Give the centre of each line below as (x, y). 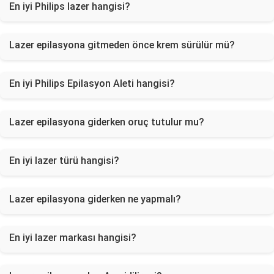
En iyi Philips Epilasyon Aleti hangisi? (92, 83)
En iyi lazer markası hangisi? (73, 238)
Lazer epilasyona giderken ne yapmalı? (95, 199)
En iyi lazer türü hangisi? (64, 161)
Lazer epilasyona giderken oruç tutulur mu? (107, 122)
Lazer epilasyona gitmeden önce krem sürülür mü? (122, 45)
